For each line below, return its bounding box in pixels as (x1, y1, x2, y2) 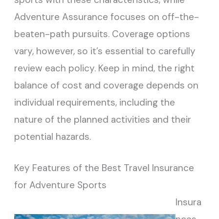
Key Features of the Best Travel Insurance (14, 161, 195, 174)
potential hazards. (14, 131, 91, 143)
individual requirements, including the (14, 96, 175, 109)
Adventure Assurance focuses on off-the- (14, 11, 199, 23)
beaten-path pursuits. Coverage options (14, 28, 191, 41)
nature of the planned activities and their (14, 113, 192, 126)
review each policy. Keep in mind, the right (14, 62, 195, 75)
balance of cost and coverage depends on (14, 79, 199, 92)
